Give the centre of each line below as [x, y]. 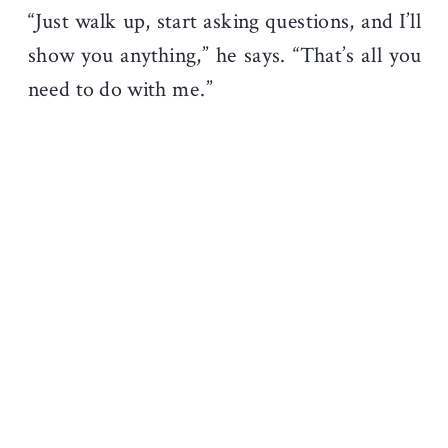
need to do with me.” [120, 89]
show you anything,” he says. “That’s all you [225, 55]
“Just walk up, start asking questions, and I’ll [225, 21]
